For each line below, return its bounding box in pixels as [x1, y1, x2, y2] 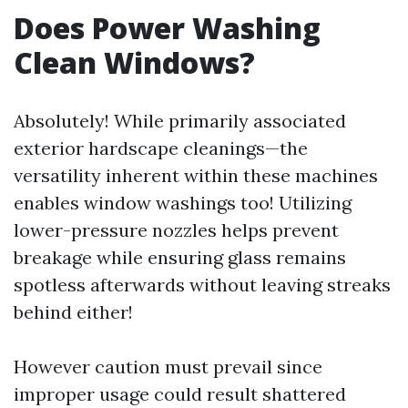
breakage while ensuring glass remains [14, 246, 346, 269]
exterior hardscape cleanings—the [14, 137, 308, 159]
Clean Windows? [14, 43, 255, 82]
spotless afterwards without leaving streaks [14, 273, 391, 296]
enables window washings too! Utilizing [14, 191, 352, 214]
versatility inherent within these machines [14, 164, 378, 187]
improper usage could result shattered [14, 382, 346, 405]
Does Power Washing [14, 8, 321, 47]
